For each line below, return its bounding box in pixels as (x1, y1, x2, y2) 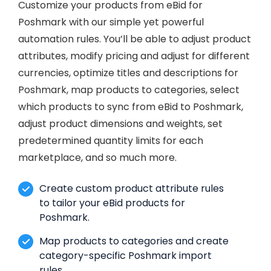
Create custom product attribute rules (39, 181, 224, 195)
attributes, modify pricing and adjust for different (18, 48, 250, 63)
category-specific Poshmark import (39, 248, 212, 263)
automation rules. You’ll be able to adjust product (18, 31, 251, 46)
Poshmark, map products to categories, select (18, 82, 240, 97)
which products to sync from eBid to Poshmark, (18, 99, 243, 114)
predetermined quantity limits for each (18, 133, 203, 148)
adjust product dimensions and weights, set (18, 116, 223, 131)
